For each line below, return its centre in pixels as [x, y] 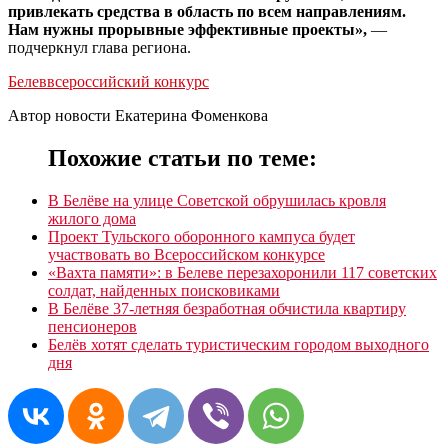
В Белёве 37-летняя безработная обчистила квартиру [227, 308]
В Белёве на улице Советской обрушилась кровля [217, 200]
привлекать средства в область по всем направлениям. [207, 11]
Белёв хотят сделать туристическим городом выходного [238, 344]
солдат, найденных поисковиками [164, 290]
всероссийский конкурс [128, 81]
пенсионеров [92, 326]
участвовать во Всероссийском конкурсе [186, 254]
